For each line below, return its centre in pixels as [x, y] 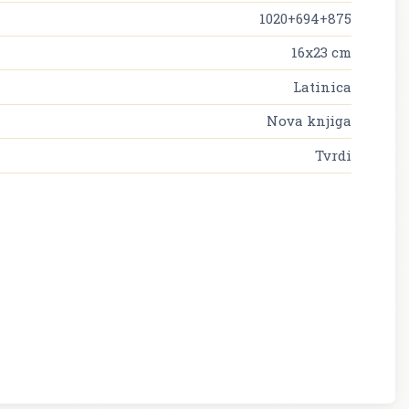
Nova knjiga [309, 121]
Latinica [322, 86]
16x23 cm [321, 52]
